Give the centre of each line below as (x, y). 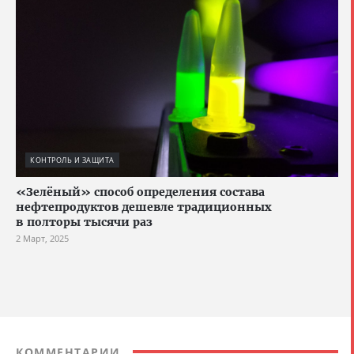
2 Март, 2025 (42, 238)
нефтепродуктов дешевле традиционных (144, 207)
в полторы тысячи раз (84, 222)
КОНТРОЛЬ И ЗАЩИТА (72, 160)
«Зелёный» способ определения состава (140, 192)
